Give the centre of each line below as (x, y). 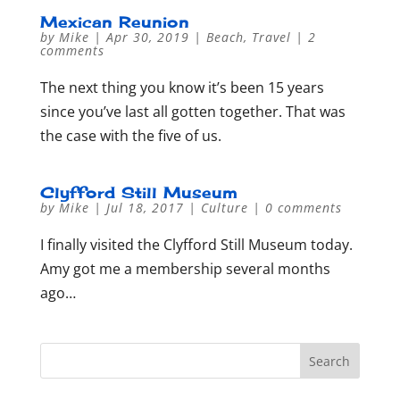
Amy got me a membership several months (185, 269)
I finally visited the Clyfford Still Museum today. (196, 245)
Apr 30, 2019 (147, 37)
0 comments (303, 208)
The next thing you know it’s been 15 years (182, 87)
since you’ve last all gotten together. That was (192, 112)
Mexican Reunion (114, 22)
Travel (271, 37)
